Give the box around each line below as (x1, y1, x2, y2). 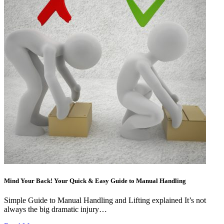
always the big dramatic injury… (4, 205, 107, 214)
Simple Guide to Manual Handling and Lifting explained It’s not (4, 196, 206, 205)
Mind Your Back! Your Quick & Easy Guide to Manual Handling (4, 177, 186, 185)
